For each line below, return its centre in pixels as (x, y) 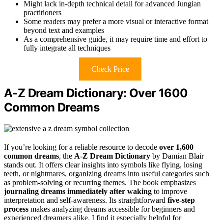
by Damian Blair (177, 156)
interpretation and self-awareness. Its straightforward (86, 200)
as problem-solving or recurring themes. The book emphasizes (100, 183)
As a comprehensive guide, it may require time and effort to (115, 39)
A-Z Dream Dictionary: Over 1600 (96, 93)
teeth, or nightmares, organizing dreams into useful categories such (107, 174)
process (16, 209)
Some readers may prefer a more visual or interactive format (116, 22)
